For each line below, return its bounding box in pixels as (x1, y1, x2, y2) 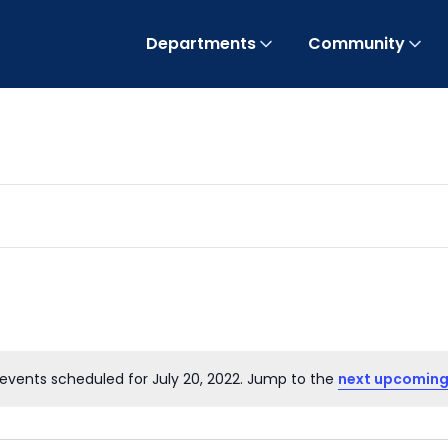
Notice (222, 378, 268, 399)
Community (307, 32, 405, 55)
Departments (145, 32, 256, 55)
